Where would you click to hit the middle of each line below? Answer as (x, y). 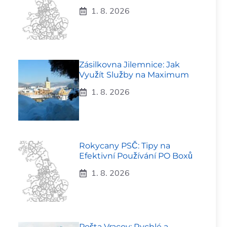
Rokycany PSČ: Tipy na (125, 146)
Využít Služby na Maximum (134, 75)
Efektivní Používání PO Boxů (136, 156)
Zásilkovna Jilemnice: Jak (129, 65)
